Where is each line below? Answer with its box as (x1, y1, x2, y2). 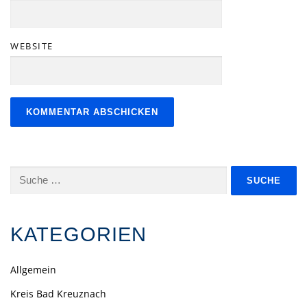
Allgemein (10, 263, 56, 276)
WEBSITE (10, 40, 53, 52)
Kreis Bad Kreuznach (10, 287, 106, 300)
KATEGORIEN (10, 223, 147, 245)
